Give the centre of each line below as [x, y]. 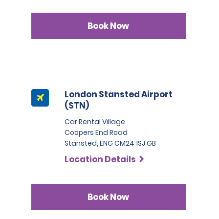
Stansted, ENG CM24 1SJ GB [110, 143]
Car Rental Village [95, 122]
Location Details [100, 159]
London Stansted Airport [119, 94]
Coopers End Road [96, 132]
